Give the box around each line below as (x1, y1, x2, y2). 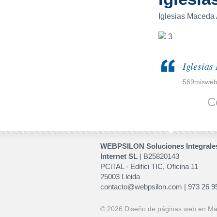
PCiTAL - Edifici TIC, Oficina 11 (100, 162, 198, 171)
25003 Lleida (100, 172, 140, 181)
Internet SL (100, 152, 138, 161)
